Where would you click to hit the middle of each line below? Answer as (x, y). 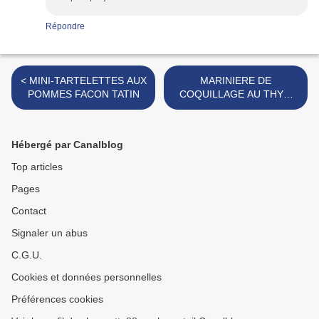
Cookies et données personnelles (87, 277)
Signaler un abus (49, 233)
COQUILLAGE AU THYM (236, 94)
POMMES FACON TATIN (83, 94)
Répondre (65, 27)
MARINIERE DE (236, 81)
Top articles (37, 167)
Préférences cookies (57, 299)
